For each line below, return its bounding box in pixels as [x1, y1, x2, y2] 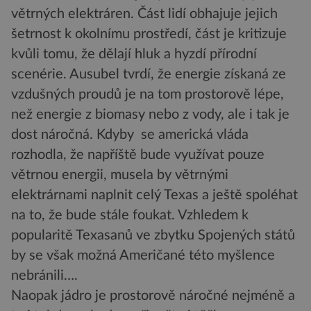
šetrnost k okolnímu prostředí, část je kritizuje [11, 27, 287, 42]
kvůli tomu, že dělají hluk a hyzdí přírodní [11, 47, 257, 62]
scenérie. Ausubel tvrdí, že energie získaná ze [11, 67, 286, 82]
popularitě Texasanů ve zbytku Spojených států [11, 228, 295, 243]
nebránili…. [11, 269, 78, 283]
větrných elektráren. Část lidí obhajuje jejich [11, 7, 278, 22]
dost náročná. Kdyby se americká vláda [11, 128, 249, 142]
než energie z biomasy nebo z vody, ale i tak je [11, 108, 289, 122]
